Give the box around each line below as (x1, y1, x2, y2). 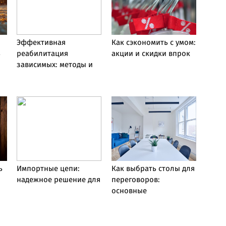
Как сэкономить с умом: (111, 37, 196, 49)
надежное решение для (17, 174, 100, 186)
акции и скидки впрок (111, 48, 190, 60)
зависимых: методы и (17, 59, 93, 71)
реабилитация (17, 48, 68, 60)
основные (111, 185, 147, 197)
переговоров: (111, 174, 160, 186)
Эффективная (17, 37, 66, 49)
